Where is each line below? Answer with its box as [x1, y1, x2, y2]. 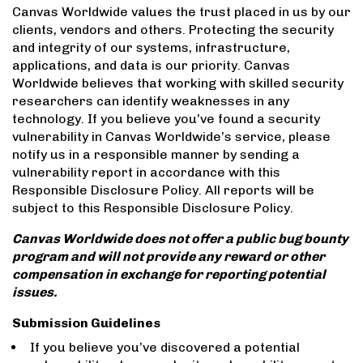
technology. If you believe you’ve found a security [12, 111, 320, 127]
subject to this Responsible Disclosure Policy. [12, 200, 293, 216]
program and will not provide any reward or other [12, 249, 325, 265]
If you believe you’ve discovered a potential [30, 340, 300, 356]
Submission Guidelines [12, 315, 160, 331]
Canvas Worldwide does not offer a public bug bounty [12, 231, 348, 247]
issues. [12, 284, 57, 301]
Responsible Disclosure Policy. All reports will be [12, 182, 314, 199]
